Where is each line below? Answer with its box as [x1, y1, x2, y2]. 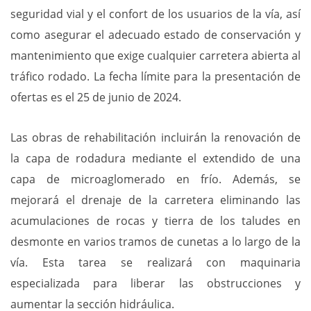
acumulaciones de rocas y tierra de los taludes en [10, 212, 301, 228]
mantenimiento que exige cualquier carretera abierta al [10, 47, 301, 63]
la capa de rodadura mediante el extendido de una [10, 150, 301, 166]
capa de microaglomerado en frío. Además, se [10, 171, 301, 187]
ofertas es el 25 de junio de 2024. [10, 89, 181, 105]
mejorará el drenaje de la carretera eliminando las [10, 192, 301, 208]
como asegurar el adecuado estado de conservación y [10, 26, 301, 42]
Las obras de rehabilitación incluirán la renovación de [10, 129, 301, 145]
